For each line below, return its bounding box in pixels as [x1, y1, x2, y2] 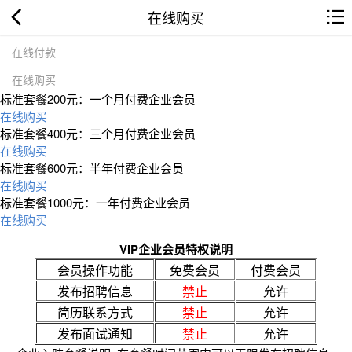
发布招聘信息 [57, 281, 133, 300]
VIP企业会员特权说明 [119, 240, 233, 258]
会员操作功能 [57, 260, 133, 279]
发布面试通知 [57, 324, 133, 343]
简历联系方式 [57, 302, 133, 321]
